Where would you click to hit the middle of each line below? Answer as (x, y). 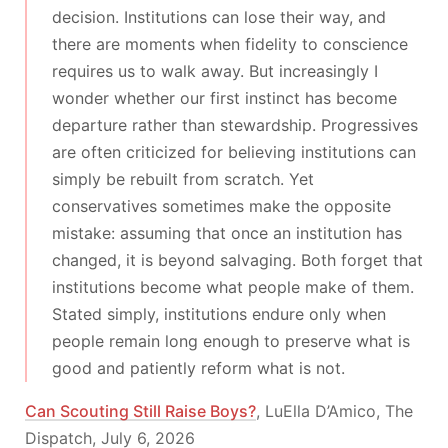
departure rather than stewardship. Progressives (235, 125)
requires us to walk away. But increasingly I (215, 71)
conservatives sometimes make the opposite (221, 206)
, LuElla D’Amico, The (334, 411)
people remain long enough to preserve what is (231, 341)
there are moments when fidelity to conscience (230, 44)
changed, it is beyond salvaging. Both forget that (237, 260)
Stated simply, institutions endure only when (219, 314)
